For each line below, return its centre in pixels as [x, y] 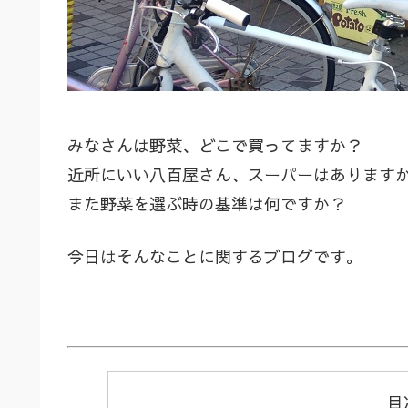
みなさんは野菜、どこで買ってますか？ [215, 146]
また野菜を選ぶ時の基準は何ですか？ [207, 204]
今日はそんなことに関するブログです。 [215, 256]
